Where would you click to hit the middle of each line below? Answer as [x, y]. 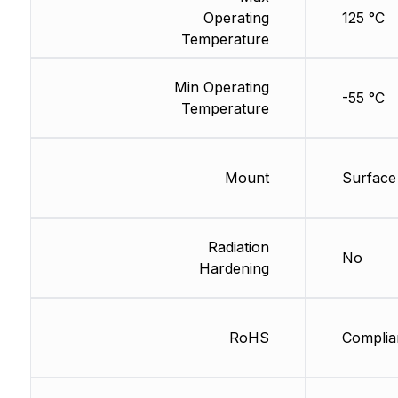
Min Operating [221, 88]
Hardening [234, 269]
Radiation [238, 247]
